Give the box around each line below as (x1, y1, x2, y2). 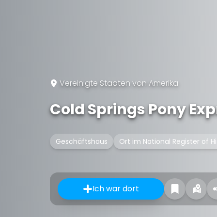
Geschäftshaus (56, 137, 108, 146)
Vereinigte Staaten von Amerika (60, 77, 178, 89)
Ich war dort (93, 183, 139, 194)
